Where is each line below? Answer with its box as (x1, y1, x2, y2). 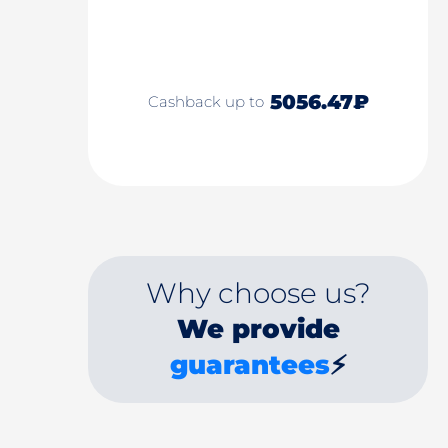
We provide (176, 313, 340, 345)
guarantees (169, 349, 330, 381)
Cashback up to (147, 92, 268, 112)
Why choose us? (145, 276, 371, 310)
